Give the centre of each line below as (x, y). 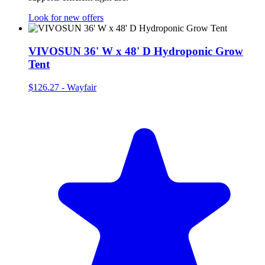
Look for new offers (66, 18)
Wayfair (82, 87)
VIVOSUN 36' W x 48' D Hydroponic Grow (136, 51)
